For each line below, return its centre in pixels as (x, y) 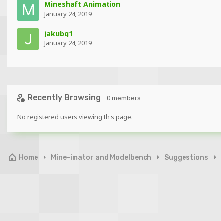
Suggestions (187, 158)
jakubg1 (58, 33)
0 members (124, 98)
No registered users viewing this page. (75, 117)
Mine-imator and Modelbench (102, 158)
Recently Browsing (66, 97)
